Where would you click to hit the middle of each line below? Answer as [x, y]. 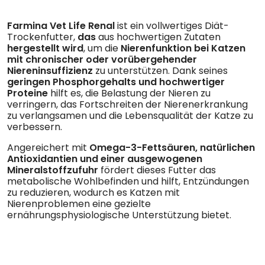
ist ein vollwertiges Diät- [172, 25]
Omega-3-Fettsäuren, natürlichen [172, 147]
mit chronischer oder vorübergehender [102, 59]
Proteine [28, 93]
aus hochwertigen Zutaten [158, 37]
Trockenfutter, [42, 37]
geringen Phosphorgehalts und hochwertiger [116, 82]
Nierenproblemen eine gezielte [79, 203]
